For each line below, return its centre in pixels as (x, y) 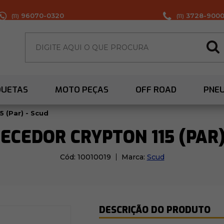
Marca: (134, 157)
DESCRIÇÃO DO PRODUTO (154, 210)
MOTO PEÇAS (82, 90)
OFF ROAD (156, 90)
